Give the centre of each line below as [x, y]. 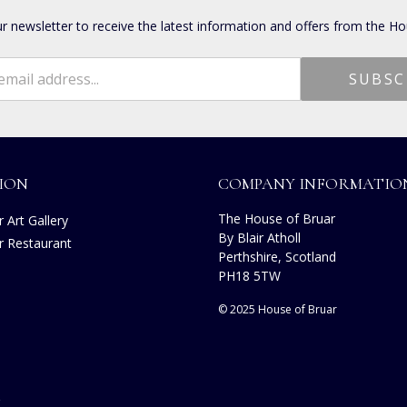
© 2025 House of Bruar [278, 309]
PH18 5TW [249, 276]
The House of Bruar [277, 218]
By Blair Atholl [259, 238]
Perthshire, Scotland [277, 257]
